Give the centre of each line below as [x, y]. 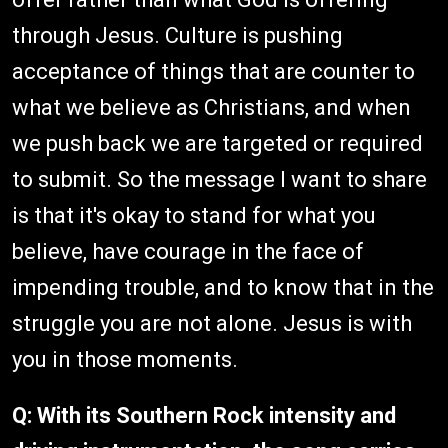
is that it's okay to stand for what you [194, 215]
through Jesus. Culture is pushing [177, 35]
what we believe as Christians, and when [211, 107]
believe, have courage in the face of [188, 251]
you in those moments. [125, 359]
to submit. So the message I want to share [219, 179]
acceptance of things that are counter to [213, 71]
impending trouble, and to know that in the [223, 287]
